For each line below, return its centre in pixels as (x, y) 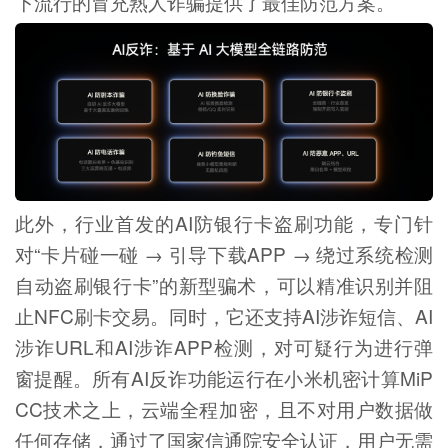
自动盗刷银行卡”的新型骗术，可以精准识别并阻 (224, 285)
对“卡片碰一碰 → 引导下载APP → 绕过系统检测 (224, 254)
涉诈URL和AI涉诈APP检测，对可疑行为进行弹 (224, 347)
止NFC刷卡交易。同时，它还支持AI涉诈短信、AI (224, 316)
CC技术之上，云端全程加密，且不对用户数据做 (224, 409)
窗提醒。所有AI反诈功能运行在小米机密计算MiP (224, 378)
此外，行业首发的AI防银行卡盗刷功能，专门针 (224, 223)
